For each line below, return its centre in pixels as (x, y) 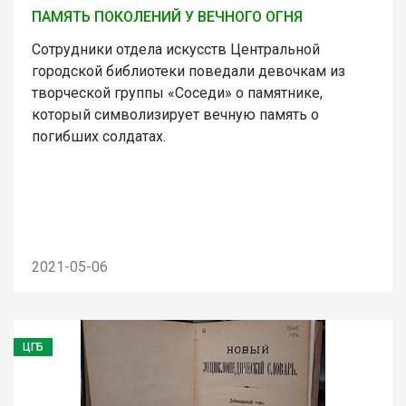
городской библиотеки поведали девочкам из (188, 71)
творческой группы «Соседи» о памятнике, (177, 92)
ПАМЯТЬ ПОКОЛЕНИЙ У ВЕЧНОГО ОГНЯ (167, 16)
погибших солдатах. (99, 136)
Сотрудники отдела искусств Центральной (176, 49)
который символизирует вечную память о (175, 114)
